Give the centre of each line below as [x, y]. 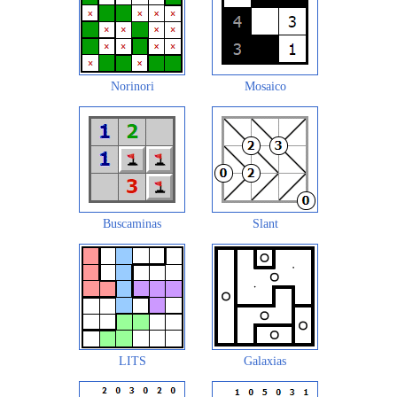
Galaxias [265, 361]
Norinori [132, 86]
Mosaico [265, 86]
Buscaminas [132, 223]
